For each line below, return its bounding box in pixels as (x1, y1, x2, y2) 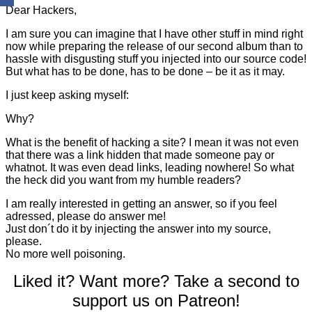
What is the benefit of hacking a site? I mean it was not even (6, 136, 299, 148)
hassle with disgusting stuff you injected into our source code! (6, 52, 306, 65)
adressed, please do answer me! (6, 210, 166, 222)
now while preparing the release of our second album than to (6, 40, 303, 52)
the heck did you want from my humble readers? (6, 173, 241, 186)
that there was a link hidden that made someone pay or (6, 148, 274, 161)
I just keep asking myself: (6, 88, 129, 101)
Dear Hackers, (6, 3, 77, 16)
